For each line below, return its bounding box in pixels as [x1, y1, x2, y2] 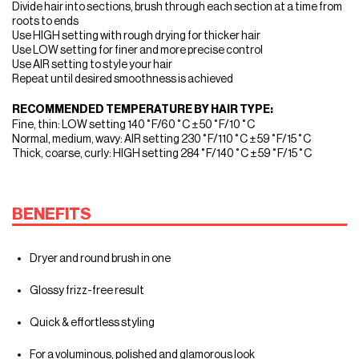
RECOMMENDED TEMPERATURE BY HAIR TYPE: [12, 102, 273, 116]
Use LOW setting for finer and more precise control [12, 42, 263, 56]
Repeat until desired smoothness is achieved [12, 71, 233, 85]
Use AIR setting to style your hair [12, 57, 172, 71]
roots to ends [12, 14, 79, 27]
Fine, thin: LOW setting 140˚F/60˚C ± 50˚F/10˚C [12, 117, 255, 131]
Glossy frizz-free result [30, 283, 144, 296]
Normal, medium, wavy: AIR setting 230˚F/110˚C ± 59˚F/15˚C [12, 131, 311, 145]
